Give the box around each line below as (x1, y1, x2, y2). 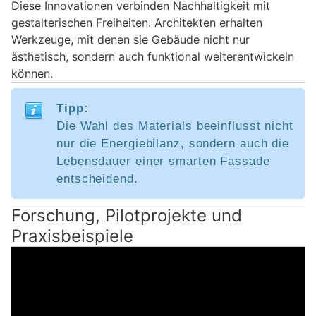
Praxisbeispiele (11, 225, 133, 246)
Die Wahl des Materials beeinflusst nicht (56, 119, 293, 133)
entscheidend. (56, 171, 138, 186)
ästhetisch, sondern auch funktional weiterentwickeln (11, 49, 294, 63)
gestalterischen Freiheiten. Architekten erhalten (11, 15, 262, 30)
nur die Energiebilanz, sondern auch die (56, 136, 290, 150)
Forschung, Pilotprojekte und (11, 205, 242, 226)
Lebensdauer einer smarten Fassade (56, 154, 270, 168)
